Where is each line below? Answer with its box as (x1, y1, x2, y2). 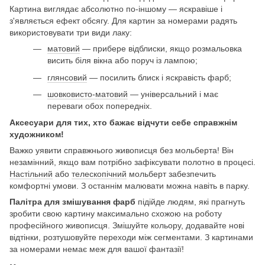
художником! (9, 130, 64, 140)
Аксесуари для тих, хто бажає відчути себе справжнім (9, 118, 237, 128)
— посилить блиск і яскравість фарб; (87, 72, 231, 82)
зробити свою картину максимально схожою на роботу (9, 209, 222, 219)
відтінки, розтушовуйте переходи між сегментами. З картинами (9, 232, 253, 243)
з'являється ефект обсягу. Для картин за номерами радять (9, 16, 237, 26)
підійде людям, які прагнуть (138, 197, 245, 207)
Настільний (9, 169, 53, 179)
